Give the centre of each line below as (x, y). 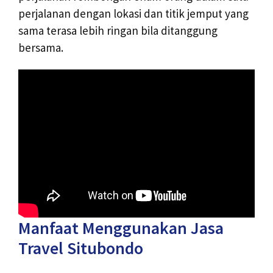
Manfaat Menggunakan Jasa (121, 228)
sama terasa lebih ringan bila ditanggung (118, 30)
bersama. (41, 47)
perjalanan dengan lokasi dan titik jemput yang (133, 13)
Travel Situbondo (81, 248)
